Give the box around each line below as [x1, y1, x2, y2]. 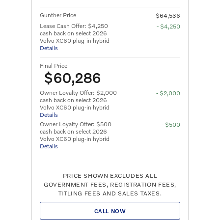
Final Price [40, 62, 67, 70]
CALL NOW [94, 207, 126, 214]
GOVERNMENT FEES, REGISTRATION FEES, [43, 181, 176, 189]
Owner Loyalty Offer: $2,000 [40, 89, 117, 97]
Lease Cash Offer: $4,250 [40, 22, 108, 30]
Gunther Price [40, 11, 76, 19]
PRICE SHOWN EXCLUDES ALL [62, 172, 158, 180]
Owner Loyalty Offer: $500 [40, 120, 111, 128]
